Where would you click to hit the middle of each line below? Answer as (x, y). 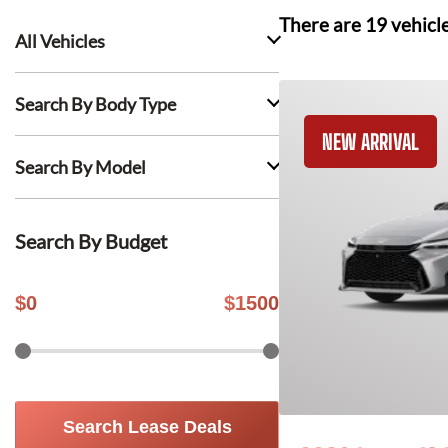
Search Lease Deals (147, 427)
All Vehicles (60, 41)
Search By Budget (91, 241)
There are (322, 25)
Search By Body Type (95, 104)
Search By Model (80, 167)
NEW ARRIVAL (370, 141)
